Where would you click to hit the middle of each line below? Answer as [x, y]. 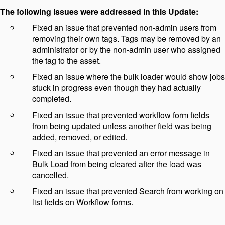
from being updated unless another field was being [122, 126]
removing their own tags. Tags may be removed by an [127, 39]
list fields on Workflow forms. [83, 202]
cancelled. [50, 175]
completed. [52, 99]
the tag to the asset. [67, 61]
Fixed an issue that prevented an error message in [121, 153]
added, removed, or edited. [80, 137]
